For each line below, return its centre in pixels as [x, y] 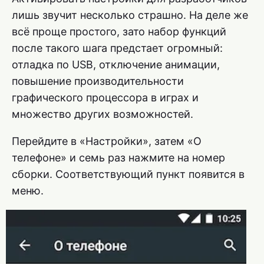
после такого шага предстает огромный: [117, 48]
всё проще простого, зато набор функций [119, 32]
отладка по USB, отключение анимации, [116, 65]
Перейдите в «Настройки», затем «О [107, 141]
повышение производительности [98, 81]
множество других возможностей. [103, 114]
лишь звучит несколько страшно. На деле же [130, 15]
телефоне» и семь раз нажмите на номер [118, 158]
